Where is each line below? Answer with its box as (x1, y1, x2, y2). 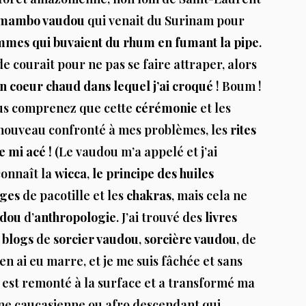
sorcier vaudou (53, 231, 139, 248)
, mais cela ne (171, 187, 247, 204)
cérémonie (135, 100, 197, 117)
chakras (126, 187, 171, 204)
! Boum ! (213, 78, 262, 95)
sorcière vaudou (144, 231, 236, 248)
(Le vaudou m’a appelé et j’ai (52, 143, 217, 161)
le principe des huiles (92, 165, 214, 182)
